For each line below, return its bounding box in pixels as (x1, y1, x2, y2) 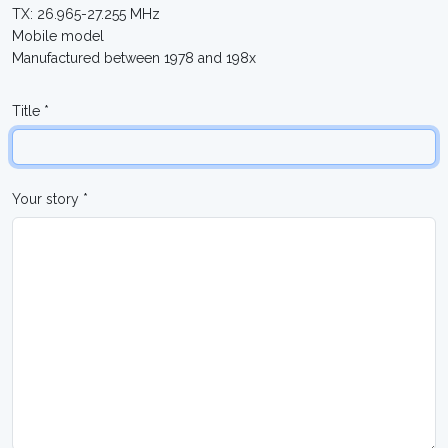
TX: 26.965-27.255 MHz (12, 6, 160, 22)
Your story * (12, 191, 88, 207)
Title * (12, 103, 49, 119)
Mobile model (12, 28, 104, 44)
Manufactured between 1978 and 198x (12, 50, 256, 66)
